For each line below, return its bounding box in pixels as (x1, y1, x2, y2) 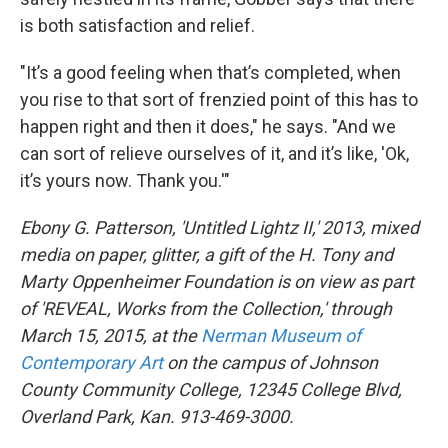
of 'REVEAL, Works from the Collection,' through (20, 297, 392, 319)
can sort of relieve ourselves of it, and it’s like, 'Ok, (20, 142, 409, 164)
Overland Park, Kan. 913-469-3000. (20, 405, 294, 427)
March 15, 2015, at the (20, 324, 201, 346)
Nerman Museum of (201, 324, 361, 346)
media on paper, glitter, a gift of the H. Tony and (20, 243, 393, 265)
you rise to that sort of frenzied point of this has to (20, 88, 418, 110)
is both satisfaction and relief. (20, 14, 255, 36)
